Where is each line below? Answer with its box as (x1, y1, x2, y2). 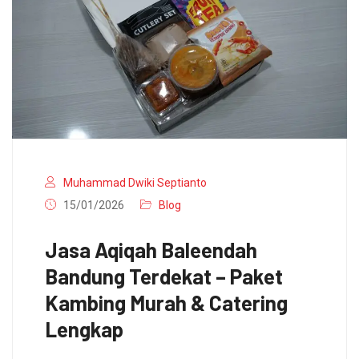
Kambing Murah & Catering (45, 289, 288, 315)
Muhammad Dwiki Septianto (63, 175, 207, 189)
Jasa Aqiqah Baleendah (45, 236, 257, 262)
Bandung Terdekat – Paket (45, 263, 283, 288)
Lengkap (45, 316, 123, 341)
